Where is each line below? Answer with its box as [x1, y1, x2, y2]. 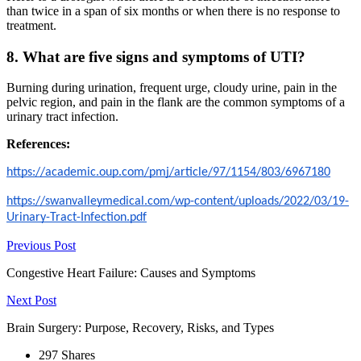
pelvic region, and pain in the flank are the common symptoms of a [6, 95, 345, 110]
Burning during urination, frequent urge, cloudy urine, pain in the [6, 81, 337, 95]
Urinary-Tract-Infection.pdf [6, 211, 147, 225]
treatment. [6, 18, 56, 32]
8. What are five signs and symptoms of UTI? [6, 48, 305, 65]
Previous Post [6, 239, 76, 253]
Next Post [6, 293, 56, 308]
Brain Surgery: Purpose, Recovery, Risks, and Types [6, 321, 274, 335]
